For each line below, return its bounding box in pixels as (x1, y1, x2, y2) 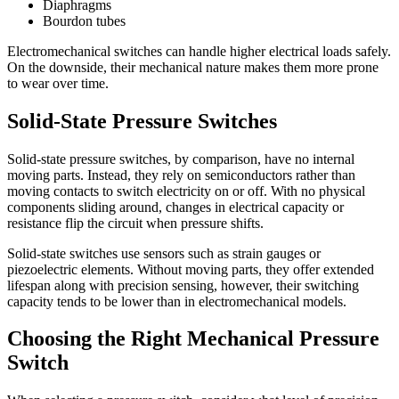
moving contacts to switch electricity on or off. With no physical (7, 183, 365, 199)
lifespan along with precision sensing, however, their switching (7, 277, 359, 293)
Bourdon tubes (43, 12, 126, 28)
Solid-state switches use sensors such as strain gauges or (7, 245, 321, 261)
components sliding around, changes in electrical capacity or (7, 199, 344, 215)
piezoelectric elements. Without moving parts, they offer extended (7, 261, 374, 277)
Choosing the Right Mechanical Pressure (7, 327, 379, 351)
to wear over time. (7, 75, 109, 91)
